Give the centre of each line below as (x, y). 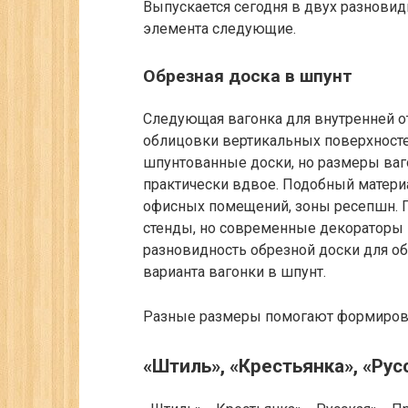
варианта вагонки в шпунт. (235, 271)
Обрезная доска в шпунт (248, 76)
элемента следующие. (219, 28)
